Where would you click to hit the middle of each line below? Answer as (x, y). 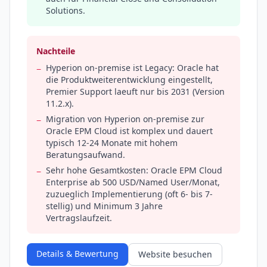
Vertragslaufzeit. (79, 218)
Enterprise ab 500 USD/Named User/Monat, (133, 182)
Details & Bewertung (77, 254)
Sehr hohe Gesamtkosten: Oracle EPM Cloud (134, 170)
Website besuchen (175, 254)
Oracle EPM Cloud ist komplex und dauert (129, 131)
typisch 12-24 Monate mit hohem (112, 143)
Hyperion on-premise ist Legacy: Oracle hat (132, 68)
